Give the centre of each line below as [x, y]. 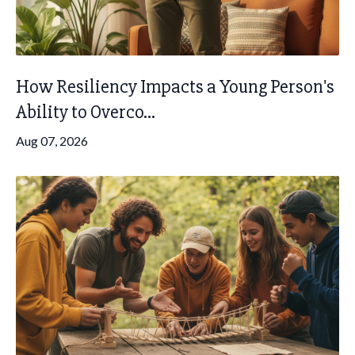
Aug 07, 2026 [52, 141]
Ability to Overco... [86, 112]
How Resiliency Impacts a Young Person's [175, 87]
